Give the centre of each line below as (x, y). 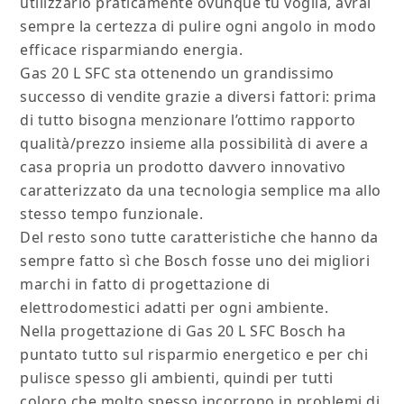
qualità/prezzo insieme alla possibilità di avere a (194, 144)
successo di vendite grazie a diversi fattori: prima (198, 97)
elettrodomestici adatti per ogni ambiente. (174, 308)
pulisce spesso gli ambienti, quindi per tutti (177, 378)
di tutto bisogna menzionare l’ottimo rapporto (188, 120)
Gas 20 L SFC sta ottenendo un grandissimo (177, 73)
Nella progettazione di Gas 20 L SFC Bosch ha (183, 331)
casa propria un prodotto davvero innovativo (183, 167)
